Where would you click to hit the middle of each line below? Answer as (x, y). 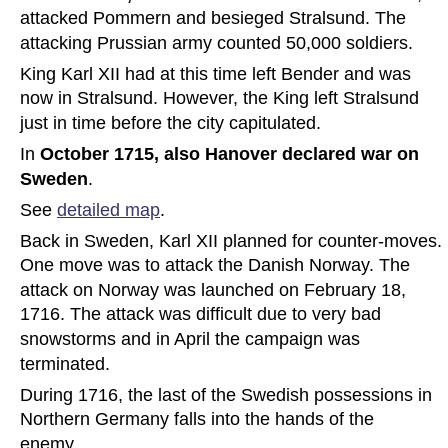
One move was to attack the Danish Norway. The (217, 265)
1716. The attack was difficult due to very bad (203, 314)
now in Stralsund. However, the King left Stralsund (222, 98)
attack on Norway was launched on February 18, (215, 289)
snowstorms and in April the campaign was (192, 339)
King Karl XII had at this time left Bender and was (218, 73)
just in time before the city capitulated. (173, 122)
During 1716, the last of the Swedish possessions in (228, 394)
